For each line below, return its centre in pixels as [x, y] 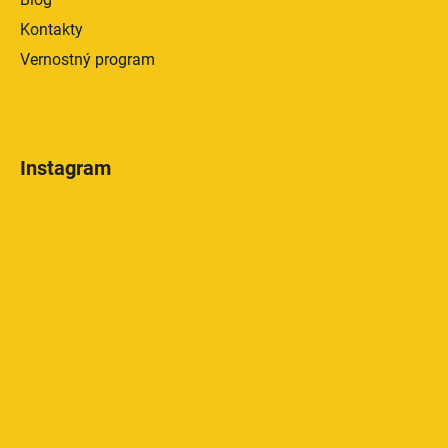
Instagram [65, 167]
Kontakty [51, 29]
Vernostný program [87, 59]
